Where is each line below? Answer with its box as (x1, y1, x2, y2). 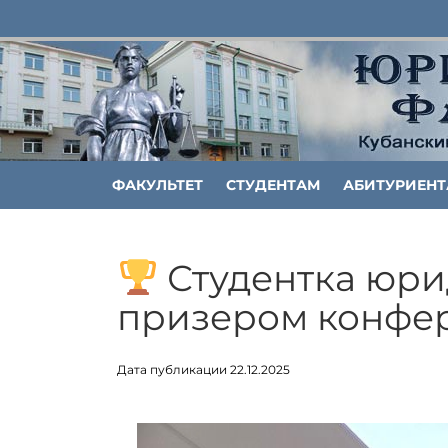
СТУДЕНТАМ (226, 176, 320, 194)
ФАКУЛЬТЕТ (112, 176, 203, 194)
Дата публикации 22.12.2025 (117, 362, 290, 378)
